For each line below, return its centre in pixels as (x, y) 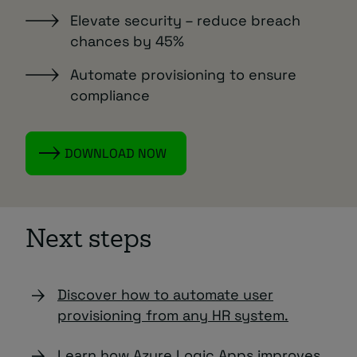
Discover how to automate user (165, 294)
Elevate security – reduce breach (185, 20)
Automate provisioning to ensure (183, 74)
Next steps (88, 241)
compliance (110, 95)
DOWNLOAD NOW (116, 153)
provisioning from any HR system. (173, 315)
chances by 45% (127, 41)
